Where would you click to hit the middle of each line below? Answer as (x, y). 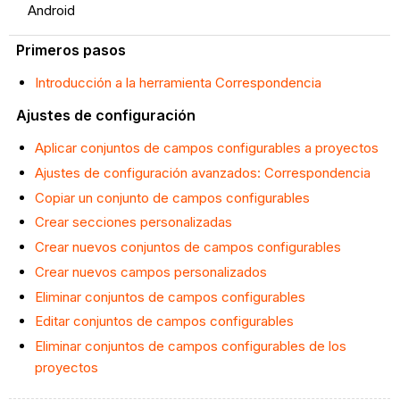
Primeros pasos (71, 50)
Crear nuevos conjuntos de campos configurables (187, 247)
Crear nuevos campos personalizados (150, 271)
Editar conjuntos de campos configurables (164, 321)
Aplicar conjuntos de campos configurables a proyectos (206, 148)
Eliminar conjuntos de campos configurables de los (190, 346)
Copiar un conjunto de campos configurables (172, 197)
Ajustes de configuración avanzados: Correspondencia (202, 172)
